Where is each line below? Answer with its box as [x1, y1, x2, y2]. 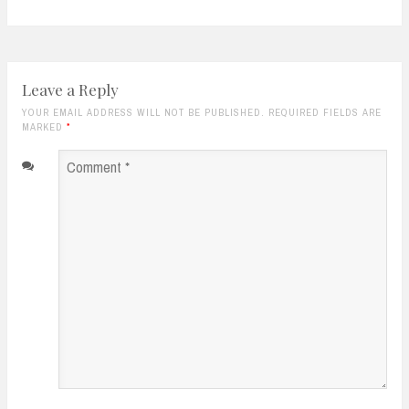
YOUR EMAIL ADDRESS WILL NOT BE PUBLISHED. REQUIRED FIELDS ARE [22, 106, 382, 120]
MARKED [22, 121, 67, 134]
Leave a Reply [22, 79, 119, 100]
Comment [33, 156, 77, 173]
